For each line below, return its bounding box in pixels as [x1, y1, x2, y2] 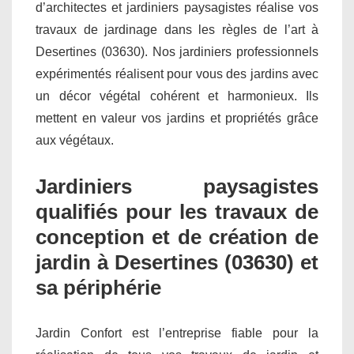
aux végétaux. [36, 133, 114, 147]
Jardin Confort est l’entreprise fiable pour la [36, 326, 318, 340]
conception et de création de [36, 224, 318, 249]
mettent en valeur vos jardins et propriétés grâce [36, 111, 318, 125]
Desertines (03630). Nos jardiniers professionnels [36, 44, 318, 58]
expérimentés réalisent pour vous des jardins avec [36, 66, 318, 81]
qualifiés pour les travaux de [36, 199, 318, 224]
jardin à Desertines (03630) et [36, 250, 318, 274]
